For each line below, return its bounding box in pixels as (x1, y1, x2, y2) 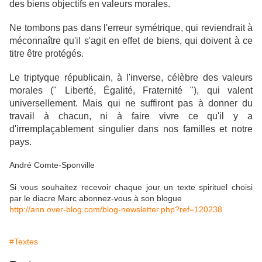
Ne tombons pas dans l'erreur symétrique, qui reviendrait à (9, 23, 253, 33)
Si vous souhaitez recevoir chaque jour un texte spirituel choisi (9, 182, 253, 192)
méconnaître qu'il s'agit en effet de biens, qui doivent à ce (9, 36, 253, 46)
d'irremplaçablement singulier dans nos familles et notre (9, 124, 253, 134)
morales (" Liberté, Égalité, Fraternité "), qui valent (9, 85, 253, 95)
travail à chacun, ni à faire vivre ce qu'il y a (9, 111, 253, 121)
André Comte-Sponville (9, 160, 95, 170)
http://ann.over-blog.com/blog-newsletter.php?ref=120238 (9, 205, 222, 214)
